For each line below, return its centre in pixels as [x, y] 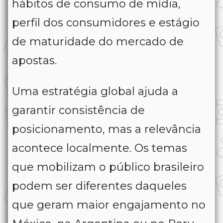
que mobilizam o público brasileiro [108, 167]
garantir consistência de [78, 111]
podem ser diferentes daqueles [99, 186]
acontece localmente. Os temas [100, 148]
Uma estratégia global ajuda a [95, 92]
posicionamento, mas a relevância [107, 129]
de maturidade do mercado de [98, 42]
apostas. [34, 61]
